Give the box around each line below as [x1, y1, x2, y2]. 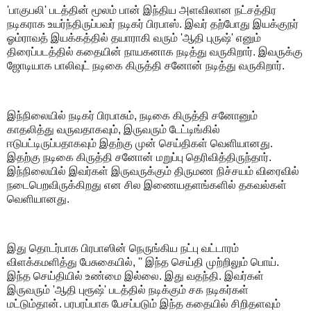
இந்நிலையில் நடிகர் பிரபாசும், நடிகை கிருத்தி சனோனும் [7, 109, 258, 121]
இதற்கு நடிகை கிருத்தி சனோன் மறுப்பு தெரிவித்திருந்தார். [7, 151, 271, 163]
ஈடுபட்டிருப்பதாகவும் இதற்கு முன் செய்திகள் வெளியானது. [7, 137, 273, 149]
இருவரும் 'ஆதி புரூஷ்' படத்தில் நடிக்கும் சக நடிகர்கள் [7, 284, 249, 296]
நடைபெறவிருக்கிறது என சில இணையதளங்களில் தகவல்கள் [7, 178, 287, 191]
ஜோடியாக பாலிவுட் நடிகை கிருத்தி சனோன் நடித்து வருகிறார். [7, 60, 285, 72]
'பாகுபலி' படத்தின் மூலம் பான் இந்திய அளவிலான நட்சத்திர [7, 4, 276, 17]
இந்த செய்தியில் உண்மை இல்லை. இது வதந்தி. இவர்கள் [7, 270, 264, 283]
